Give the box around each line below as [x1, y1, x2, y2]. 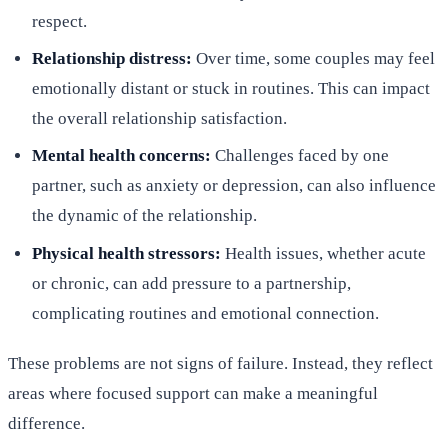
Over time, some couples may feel [196, 49, 435, 69]
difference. [8, 413, 85, 433]
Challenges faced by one [215, 146, 389, 166]
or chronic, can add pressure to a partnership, [32, 273, 351, 293]
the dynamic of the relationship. [32, 206, 257, 226]
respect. [32, 12, 87, 32]
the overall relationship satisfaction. [32, 109, 287, 129]
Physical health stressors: [32, 243, 225, 263]
